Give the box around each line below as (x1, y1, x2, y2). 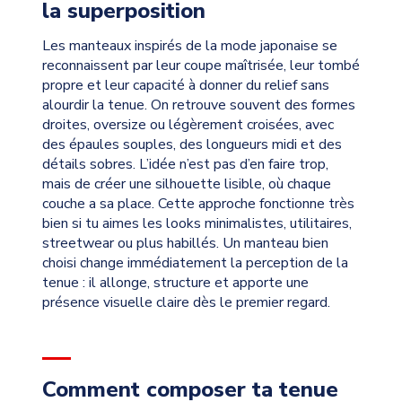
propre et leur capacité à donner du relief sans (41, 75, 329, 95)
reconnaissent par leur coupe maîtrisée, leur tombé (41, 56, 360, 75)
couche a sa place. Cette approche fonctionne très (41, 194, 354, 214)
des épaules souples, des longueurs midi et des (41, 135, 342, 154)
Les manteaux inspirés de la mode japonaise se (41, 36, 337, 56)
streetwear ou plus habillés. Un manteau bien (41, 233, 328, 253)
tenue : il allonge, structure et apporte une (41, 273, 309, 293)
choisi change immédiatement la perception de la (41, 253, 348, 273)
